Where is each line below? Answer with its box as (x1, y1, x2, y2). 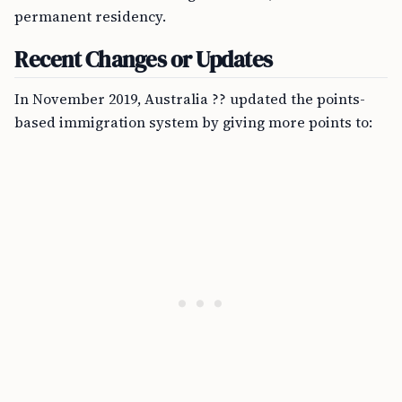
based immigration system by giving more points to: (14, 112, 372, 132)
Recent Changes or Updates (14, 44, 273, 74)
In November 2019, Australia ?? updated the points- (14, 89, 365, 109)
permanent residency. (14, 6, 166, 26)
